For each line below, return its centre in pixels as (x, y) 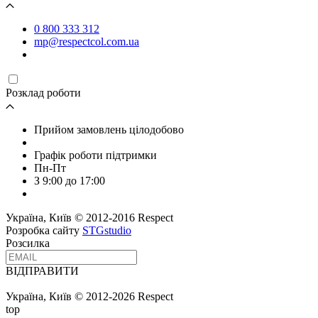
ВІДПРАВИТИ (42, 270)
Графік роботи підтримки (95, 155)
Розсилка (28, 243)
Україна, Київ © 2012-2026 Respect (89, 296)
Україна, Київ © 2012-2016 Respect (89, 217)
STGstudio (107, 230)
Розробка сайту (44, 230)
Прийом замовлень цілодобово (109, 129)
